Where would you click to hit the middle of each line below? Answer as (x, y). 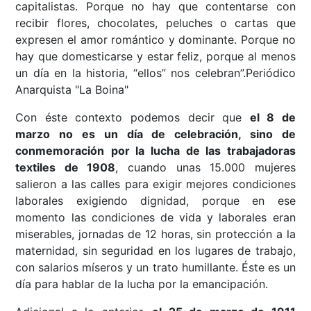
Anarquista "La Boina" (72, 90)
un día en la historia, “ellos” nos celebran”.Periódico (155, 73)
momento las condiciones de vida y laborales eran (155, 218)
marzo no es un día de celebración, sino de (155, 134)
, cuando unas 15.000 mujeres (205, 168)
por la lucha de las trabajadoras (203, 151)
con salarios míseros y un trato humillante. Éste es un (155, 268)
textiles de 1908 (66, 168)
